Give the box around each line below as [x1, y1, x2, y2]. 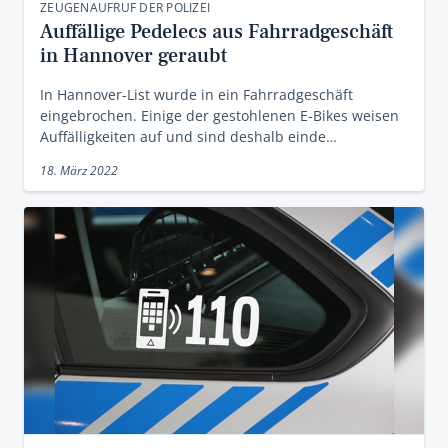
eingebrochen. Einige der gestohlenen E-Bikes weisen [40, 105, 399, 125]
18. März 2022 [40, 161, 118, 179]
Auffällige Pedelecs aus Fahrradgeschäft [40, 18, 393, 45]
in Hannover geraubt [40, 42, 227, 69]
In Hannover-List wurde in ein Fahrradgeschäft [40, 84, 353, 104]
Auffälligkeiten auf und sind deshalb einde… [40, 126, 337, 146]
